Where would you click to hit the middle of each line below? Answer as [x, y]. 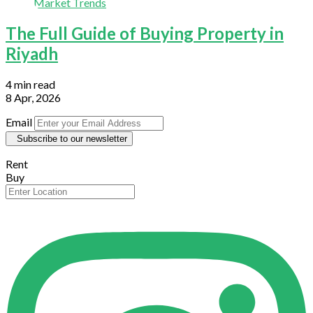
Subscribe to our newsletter [72, 138]
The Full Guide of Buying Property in [145, 33]
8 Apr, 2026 [33, 97]
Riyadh [32, 53]
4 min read [30, 84]
